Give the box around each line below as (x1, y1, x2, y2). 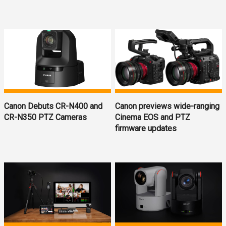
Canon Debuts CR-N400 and (4, 101, 102, 111)
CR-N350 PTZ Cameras (4, 112, 87, 123)
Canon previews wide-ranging (115, 101, 220, 111)
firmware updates (115, 124, 177, 134)
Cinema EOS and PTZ (115, 112, 191, 123)
